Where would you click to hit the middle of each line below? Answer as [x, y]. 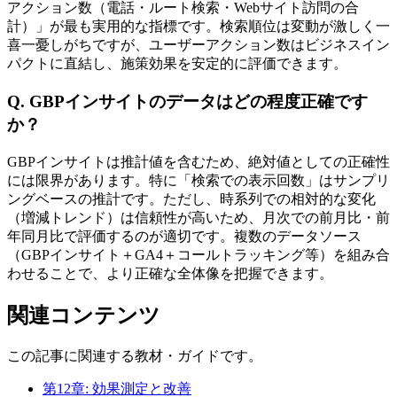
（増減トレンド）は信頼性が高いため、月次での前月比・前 [198, 217]
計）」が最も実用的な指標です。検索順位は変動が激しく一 [198, 27]
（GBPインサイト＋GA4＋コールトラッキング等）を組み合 [198, 254]
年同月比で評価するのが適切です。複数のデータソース [184, 236]
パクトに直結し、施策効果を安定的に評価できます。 [177, 64]
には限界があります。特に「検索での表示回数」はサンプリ [198, 180]
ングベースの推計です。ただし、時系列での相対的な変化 [191, 198]
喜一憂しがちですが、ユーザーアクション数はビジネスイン [198, 45]
